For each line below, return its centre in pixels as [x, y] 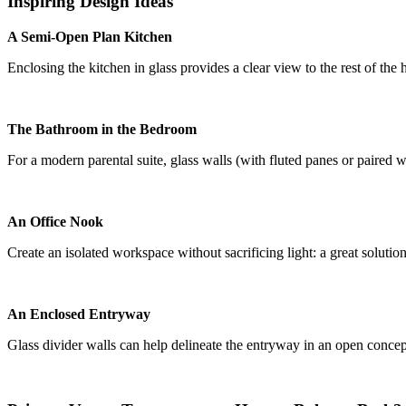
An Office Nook [55, 221]
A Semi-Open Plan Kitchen [90, 36]
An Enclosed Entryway [79, 314]
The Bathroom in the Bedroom [102, 129]
